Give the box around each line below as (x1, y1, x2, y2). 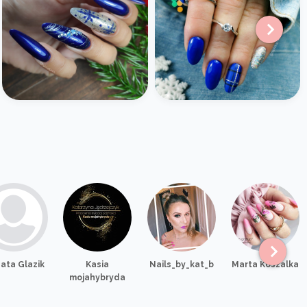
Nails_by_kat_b (149, 259, 214, 269)
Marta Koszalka (231, 259, 299, 269)
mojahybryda (69, 272, 126, 282)
